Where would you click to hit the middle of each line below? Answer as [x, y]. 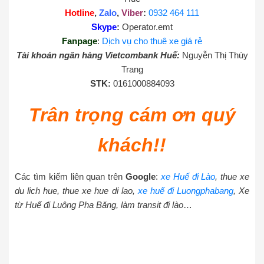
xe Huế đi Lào [188, 176]
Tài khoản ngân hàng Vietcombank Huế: [99, 55]
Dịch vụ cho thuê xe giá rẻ [152, 41]
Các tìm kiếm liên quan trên [70, 176]
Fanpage [80, 41]
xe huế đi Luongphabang [185, 190]
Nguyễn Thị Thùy [215, 55]
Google [141, 176]
